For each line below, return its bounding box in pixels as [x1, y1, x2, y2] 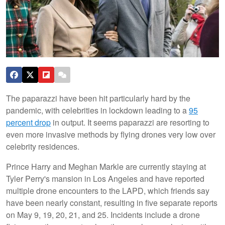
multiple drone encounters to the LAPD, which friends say [6, 184, 209, 196]
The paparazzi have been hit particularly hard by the [6, 92, 190, 104]
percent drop [6, 116, 51, 128]
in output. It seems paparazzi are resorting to [51, 116, 209, 128]
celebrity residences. [6, 140, 79, 152]
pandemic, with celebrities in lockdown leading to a [6, 104, 189, 116]
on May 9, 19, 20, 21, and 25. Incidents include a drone [6, 208, 200, 220]
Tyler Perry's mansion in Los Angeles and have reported [6, 172, 204, 184]
